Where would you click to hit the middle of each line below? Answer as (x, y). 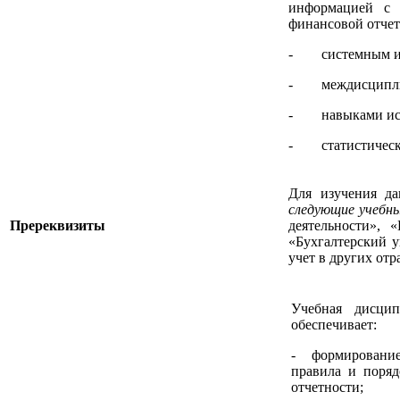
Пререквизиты (58, 225)
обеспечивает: (334, 324)
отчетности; (327, 387)
